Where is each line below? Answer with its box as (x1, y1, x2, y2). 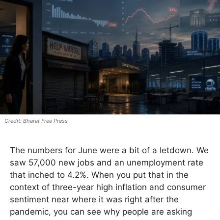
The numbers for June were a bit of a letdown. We (10, 145, 209, 156)
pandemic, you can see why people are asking (10, 207, 192, 217)
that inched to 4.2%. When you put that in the (10, 170, 189, 180)
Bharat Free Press (23, 117, 68, 125)
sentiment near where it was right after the (10, 194, 179, 205)
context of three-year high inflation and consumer (10, 182, 206, 192)
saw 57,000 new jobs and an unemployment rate (10, 158, 203, 168)
